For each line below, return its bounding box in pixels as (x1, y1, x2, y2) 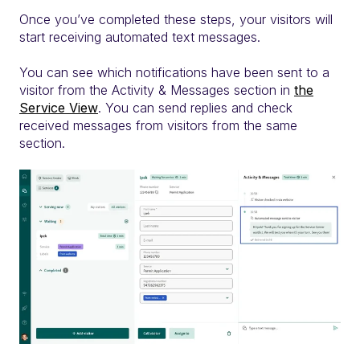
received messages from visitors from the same (19, 117, 297, 134)
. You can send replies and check (98, 100, 292, 117)
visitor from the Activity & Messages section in (19, 82, 294, 99)
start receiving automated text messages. (19, 28, 260, 45)
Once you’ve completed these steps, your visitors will (19, 10, 333, 27)
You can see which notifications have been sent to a (19, 64, 329, 81)
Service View (19, 100, 98, 117)
